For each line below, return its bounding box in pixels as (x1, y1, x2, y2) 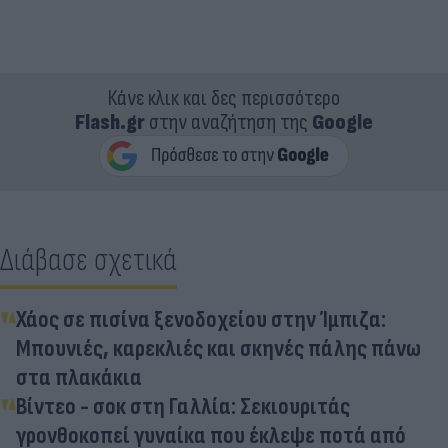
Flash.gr (75, 108, 145, 136)
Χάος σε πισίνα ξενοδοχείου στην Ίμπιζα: (16, 304, 386, 334)
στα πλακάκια (16, 362, 142, 392)
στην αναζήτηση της (145, 108, 312, 136)
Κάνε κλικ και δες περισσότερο (108, 84, 340, 112)
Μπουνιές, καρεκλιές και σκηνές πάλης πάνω (16, 333, 421, 363)
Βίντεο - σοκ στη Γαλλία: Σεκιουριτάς (16, 391, 350, 421)
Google (312, 108, 373, 136)
